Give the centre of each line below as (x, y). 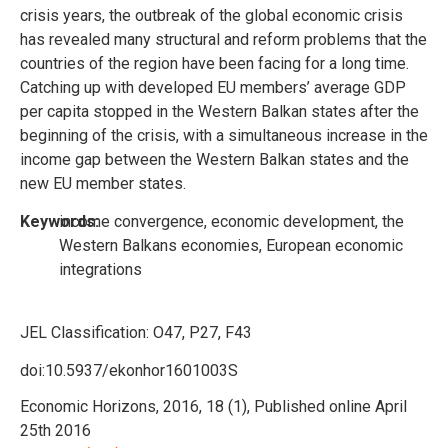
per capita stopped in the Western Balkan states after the (219, 111)
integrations (101, 269)
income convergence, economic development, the (232, 221)
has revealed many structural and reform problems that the (223, 39)
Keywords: (61, 221)
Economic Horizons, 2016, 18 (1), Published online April (213, 406)
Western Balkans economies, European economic (231, 245)
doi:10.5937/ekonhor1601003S (129, 370)
